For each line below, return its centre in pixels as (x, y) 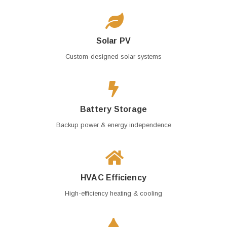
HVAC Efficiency (113, 178)
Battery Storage (113, 109)
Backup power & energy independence (113, 125)
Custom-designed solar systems (113, 56)
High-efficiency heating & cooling (113, 193)
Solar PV (113, 41)
